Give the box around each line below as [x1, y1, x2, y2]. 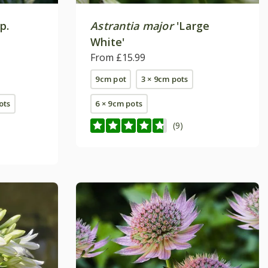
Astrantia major [90, 18, 173, 33]
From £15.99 [90, 50, 145, 64]
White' [90, 34, 125, 49]
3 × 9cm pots [141, 73, 188, 84]
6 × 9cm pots [95, 98, 143, 109]
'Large [173, 18, 210, 33]
